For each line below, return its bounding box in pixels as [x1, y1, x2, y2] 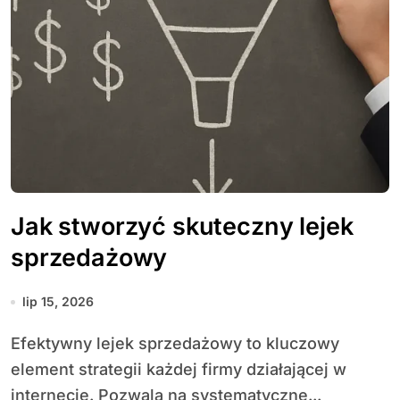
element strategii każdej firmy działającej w [11, 360, 346, 379]
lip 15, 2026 [22, 294, 94, 309]
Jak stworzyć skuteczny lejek [11, 212, 354, 241]
